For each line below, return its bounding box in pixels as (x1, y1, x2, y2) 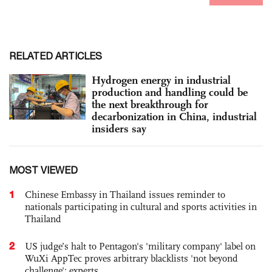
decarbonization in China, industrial (92, 109, 257, 123)
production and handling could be (92, 85, 248, 99)
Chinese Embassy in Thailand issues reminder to (25, 188, 225, 200)
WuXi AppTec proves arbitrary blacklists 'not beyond (25, 252, 238, 264)
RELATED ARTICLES (9, 50, 102, 61)
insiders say (92, 121, 146, 135)
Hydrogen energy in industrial (92, 73, 231, 87)
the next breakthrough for (92, 97, 208, 111)
